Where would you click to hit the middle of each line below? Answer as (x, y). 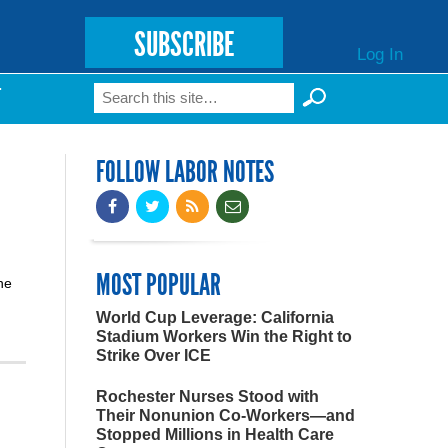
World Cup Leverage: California (215, 317)
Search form (169, 103)
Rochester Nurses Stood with (207, 396)
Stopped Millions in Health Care (215, 434)
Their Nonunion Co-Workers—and (225, 415)
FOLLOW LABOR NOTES (185, 172)
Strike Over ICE (153, 355)
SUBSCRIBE (183, 44)
